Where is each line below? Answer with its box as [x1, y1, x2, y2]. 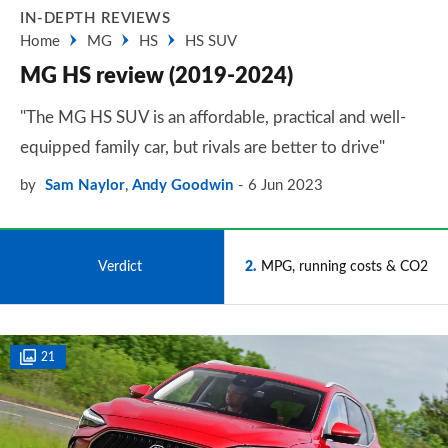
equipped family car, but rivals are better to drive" [20, 139, 385, 156]
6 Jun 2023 [248, 178, 323, 193]
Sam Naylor [45, 178, 125, 193]
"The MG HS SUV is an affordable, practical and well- [20, 109, 406, 126]
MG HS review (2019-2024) [20, 65, 293, 87]
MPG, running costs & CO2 [261, 259, 428, 274]
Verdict [98, 259, 142, 274]
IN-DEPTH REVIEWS [20, 11, 170, 26]
